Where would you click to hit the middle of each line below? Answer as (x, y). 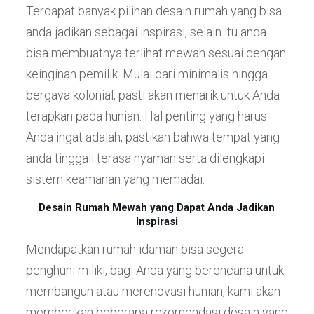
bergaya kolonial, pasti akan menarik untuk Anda (152, 95)
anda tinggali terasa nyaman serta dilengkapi (145, 158)
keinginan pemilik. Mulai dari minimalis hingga (146, 74)
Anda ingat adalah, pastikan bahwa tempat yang (152, 137)
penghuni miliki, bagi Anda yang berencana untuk (155, 270)
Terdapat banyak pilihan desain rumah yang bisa (153, 11)
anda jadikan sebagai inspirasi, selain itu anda (146, 32)
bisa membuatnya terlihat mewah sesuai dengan (156, 53)
